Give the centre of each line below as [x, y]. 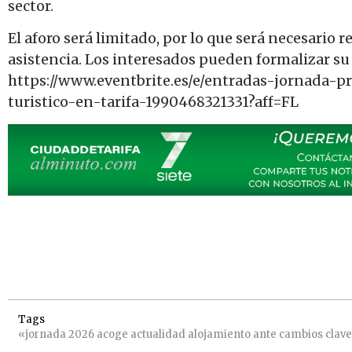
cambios [301, 334]
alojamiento [219, 334]
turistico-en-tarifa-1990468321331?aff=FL [153, 102]
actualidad [158, 334]
